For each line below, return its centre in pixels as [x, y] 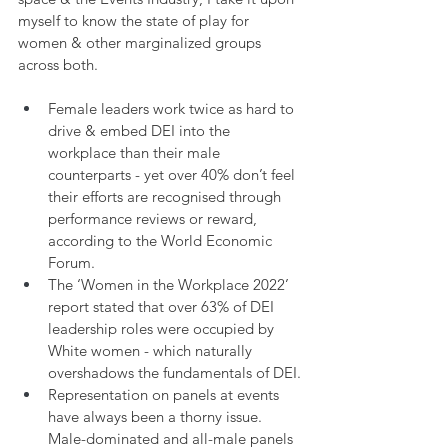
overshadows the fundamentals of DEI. [174, 372]
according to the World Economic [162, 240]
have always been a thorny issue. [157, 416]
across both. [58, 64]
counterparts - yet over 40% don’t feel [173, 174]
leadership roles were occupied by [163, 328]
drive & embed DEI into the [141, 130]
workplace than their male [136, 152]
